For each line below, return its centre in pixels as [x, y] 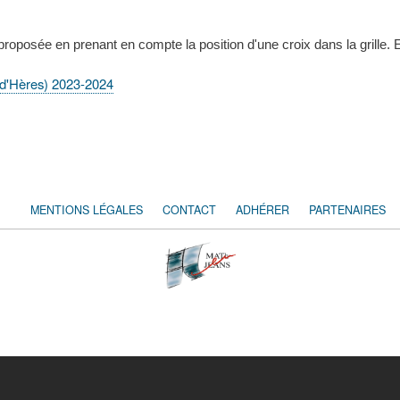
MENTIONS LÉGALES [87, 209]
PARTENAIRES [347, 209]
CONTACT [189, 209]
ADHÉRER [262, 209]
